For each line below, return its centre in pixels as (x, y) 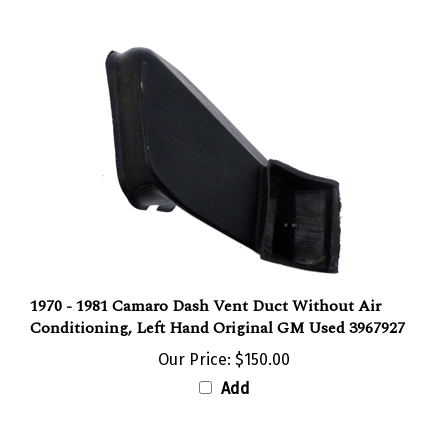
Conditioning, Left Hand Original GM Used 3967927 (217, 306)
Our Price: (194, 338)
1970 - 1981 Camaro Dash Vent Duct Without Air (205, 284)
